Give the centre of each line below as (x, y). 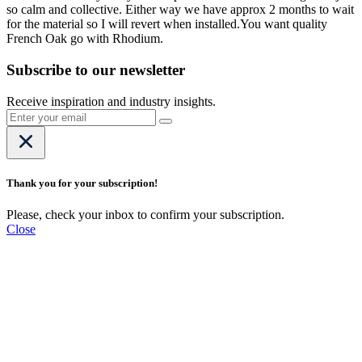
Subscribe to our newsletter (96, 69)
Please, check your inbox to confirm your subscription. (145, 214)
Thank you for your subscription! (82, 183)
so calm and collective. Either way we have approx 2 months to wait (180, 10)
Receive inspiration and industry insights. (111, 101)
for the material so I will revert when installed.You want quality (167, 24)
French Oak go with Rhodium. (85, 39)
